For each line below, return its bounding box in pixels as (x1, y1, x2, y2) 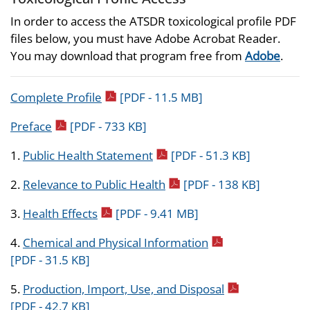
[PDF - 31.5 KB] (10, 252, 90, 268)
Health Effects (23, 206, 98, 221)
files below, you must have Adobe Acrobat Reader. (10, 30, 280, 46)
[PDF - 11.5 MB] (120, 89, 203, 105)
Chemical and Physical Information (23, 235, 208, 250)
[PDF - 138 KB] (183, 176, 260, 192)
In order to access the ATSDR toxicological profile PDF (10, 13, 296, 29)
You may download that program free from (10, 48, 245, 64)
